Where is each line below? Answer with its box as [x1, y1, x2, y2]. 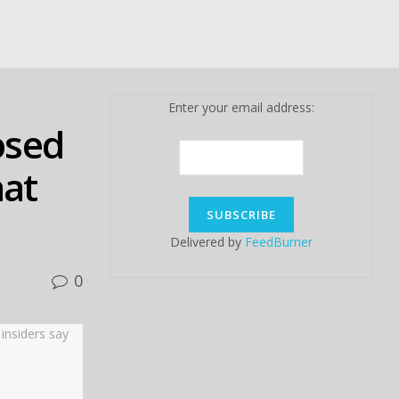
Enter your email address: [167, 99, 314, 116]
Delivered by [169, 233, 245, 250]
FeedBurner [244, 233, 313, 250]
